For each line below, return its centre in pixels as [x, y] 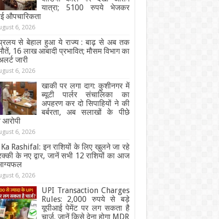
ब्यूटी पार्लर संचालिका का [85, 95]
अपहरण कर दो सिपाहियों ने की [85, 103]
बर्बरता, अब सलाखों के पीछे [85, 112]
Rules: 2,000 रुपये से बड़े [85, 199]
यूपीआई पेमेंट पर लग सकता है [85, 208]
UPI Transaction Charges [85, 190]
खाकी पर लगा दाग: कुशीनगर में [85, 86]
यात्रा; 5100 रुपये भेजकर [85, 8]
